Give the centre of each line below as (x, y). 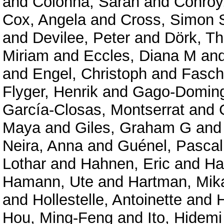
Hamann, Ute (48, 182)
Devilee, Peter (81, 38)
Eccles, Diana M (140, 56)
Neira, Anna (43, 146)
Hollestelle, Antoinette (107, 200)
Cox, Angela (44, 20)
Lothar (24, 164)
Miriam (26, 56)
